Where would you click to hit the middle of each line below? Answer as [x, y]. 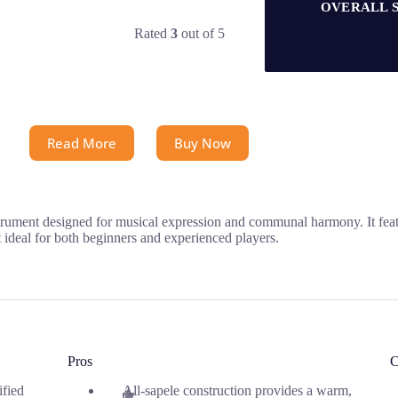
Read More [82, 143]
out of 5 [202, 33]
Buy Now [203, 143]
